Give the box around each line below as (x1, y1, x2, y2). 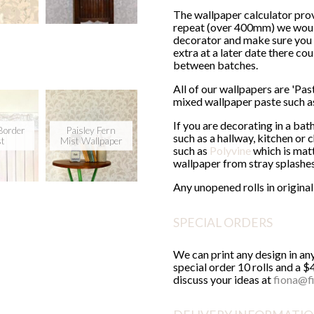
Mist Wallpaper (60, 135, 123, 146)
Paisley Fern (67, 124, 116, 136)
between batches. (173, 57, 259, 71)
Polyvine (210, 143, 252, 157)
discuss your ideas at (173, 272, 274, 286)
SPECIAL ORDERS (173, 214, 273, 230)
